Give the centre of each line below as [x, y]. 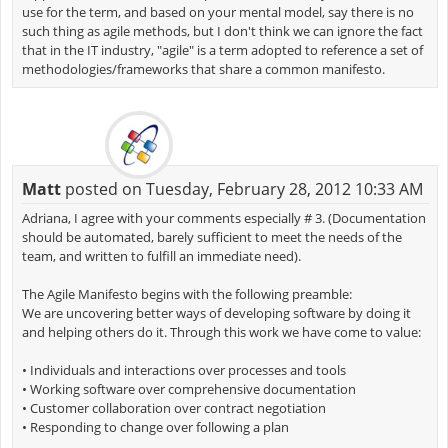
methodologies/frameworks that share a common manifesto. [203, 68]
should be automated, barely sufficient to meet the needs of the [211, 236]
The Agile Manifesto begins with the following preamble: [186, 293]
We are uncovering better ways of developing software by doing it [216, 312]
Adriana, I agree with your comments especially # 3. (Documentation [223, 217]
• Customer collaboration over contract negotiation [173, 407]
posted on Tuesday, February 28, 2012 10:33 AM [241, 188]
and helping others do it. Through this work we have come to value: [221, 331]
